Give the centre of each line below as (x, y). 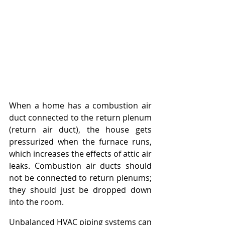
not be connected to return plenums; (80, 178)
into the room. (36, 202)
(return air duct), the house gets (80, 130)
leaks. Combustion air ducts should (80, 166)
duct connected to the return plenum (80, 118)
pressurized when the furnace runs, (80, 142)
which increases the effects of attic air (80, 154)
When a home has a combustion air (80, 106)
